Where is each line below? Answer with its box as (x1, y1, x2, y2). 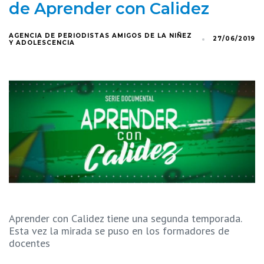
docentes (9, 236, 50, 250)
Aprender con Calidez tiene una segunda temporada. (9, 212, 242, 226)
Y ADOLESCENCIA (9, 39, 75, 47)
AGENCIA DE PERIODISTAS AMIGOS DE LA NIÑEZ (9, 32, 192, 40)
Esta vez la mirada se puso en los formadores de (9, 224, 229, 238)
